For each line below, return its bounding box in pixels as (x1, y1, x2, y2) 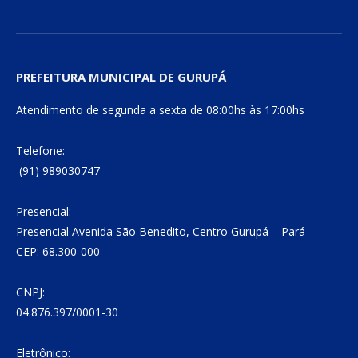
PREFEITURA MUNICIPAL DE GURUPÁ (16, 69, 226, 86)
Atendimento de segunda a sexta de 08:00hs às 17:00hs (16, 102, 304, 118)
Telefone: (16, 143, 65, 159)
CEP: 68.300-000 (16, 244, 100, 260)
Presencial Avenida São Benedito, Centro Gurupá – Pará (16, 224, 305, 240)
